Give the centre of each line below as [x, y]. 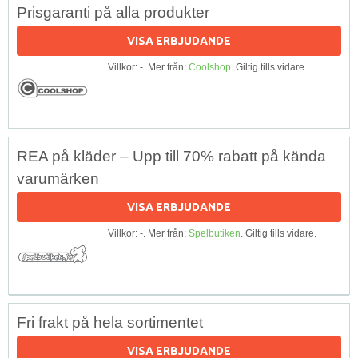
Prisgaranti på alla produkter [113, 12]
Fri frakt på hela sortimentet [110, 322]
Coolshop [210, 67]
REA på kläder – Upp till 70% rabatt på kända [171, 156]
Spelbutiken [215, 233]
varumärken [58, 178]
